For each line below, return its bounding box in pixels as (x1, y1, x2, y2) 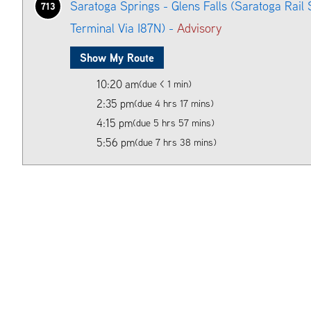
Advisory (177, 19, 221, 36)
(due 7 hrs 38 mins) (135, 135, 217, 149)
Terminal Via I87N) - (70, 19, 177, 36)
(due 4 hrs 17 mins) (134, 96, 214, 110)
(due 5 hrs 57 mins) (133, 116, 215, 130)
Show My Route (80, 49, 154, 65)
